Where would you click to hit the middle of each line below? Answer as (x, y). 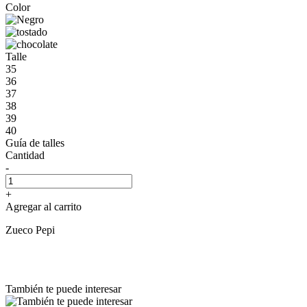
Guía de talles (35, 143)
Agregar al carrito (44, 206)
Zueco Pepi (30, 230)
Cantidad (25, 155)
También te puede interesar (63, 288)
